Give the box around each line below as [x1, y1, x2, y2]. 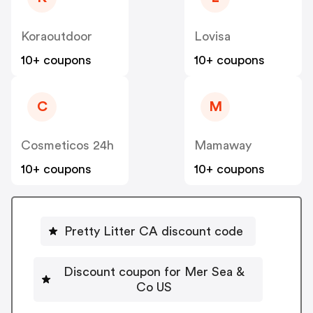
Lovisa [194, 30, 231, 43]
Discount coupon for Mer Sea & [63, 265, 245, 278]
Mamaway [194, 139, 252, 152]
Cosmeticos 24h [21, 139, 114, 152]
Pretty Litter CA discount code [64, 224, 243, 238]
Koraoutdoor [21, 30, 92, 43]
